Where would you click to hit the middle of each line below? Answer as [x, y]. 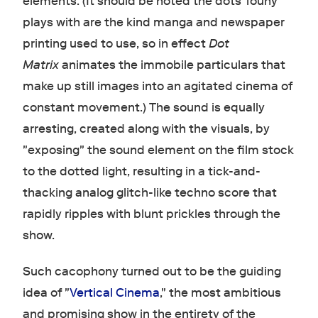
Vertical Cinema [114, 293]
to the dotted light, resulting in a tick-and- [141, 172]
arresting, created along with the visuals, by [146, 129]
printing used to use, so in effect [115, 44]
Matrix [40, 65]
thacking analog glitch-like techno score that [149, 193]
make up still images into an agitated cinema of [157, 87]
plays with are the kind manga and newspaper [153, 23]
